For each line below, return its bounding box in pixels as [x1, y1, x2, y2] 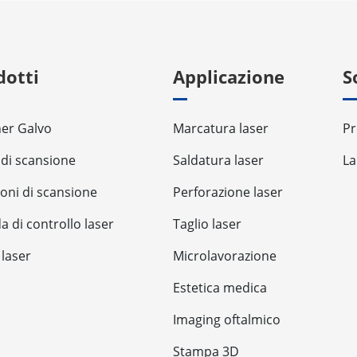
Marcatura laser [172, 120, 269, 138]
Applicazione [172, 65, 284, 89]
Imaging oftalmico [172, 311, 280, 329]
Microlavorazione [172, 247, 277, 265]
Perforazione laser [172, 183, 283, 202]
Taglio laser [172, 215, 241, 233]
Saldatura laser [172, 151, 264, 170]
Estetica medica [172, 279, 267, 297]
